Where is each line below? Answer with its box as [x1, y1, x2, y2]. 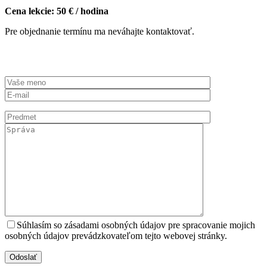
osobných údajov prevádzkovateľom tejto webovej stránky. [5, 230, 227, 241]
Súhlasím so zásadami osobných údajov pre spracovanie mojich [17, 219, 255, 230]
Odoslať [10, 252, 37, 262]
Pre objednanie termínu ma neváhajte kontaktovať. [5, 26, 194, 36]
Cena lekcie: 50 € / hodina [5, 5, 108, 16]
